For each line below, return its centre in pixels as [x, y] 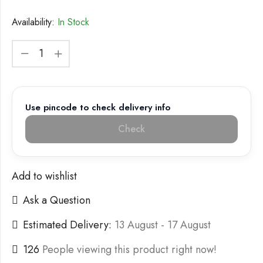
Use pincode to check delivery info [98, 107]
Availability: [33, 22]
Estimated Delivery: [67, 225]
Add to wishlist [44, 176]
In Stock [72, 22]
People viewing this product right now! [129, 250]
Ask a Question [57, 200]
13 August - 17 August [163, 225]
